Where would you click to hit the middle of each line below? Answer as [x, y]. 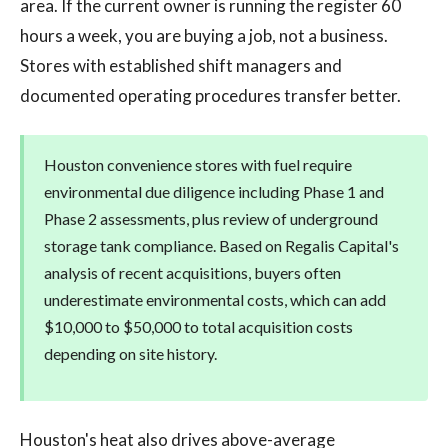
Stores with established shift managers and [181, 65]
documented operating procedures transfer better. [210, 95]
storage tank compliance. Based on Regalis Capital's [221, 245]
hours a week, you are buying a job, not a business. [204, 35]
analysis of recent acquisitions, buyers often [192, 272]
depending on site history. [130, 353]
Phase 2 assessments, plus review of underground [211, 218]
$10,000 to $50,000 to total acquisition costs [198, 326]
